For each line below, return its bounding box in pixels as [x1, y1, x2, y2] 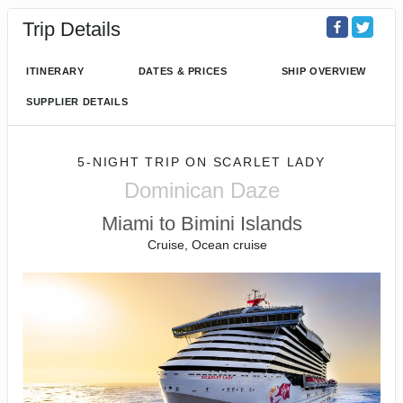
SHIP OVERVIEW [281, 66, 366, 76]
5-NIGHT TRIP [77, 155, 186, 169]
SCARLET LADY [212, 155, 326, 169]
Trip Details [22, 17, 121, 40]
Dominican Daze [123, 178, 280, 202]
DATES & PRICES [138, 66, 228, 76]
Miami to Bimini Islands [101, 212, 302, 235]
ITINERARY [26, 66, 85, 76]
